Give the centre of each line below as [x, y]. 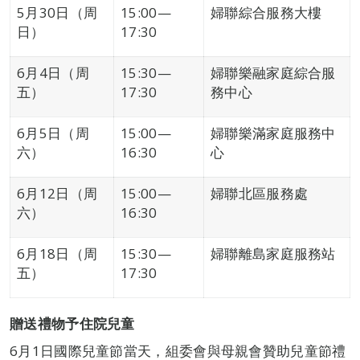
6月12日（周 [57, 193]
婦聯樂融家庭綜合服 [273, 73]
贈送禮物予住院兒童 [72, 323]
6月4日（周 [53, 73]
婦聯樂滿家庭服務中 [273, 133]
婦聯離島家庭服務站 [273, 254]
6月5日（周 [53, 133]
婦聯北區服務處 [260, 193]
